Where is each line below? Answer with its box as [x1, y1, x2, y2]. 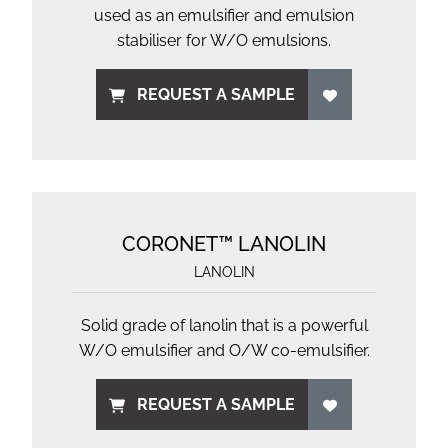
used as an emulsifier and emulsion [94, 6, 354, 25]
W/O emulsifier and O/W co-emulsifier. [78, 341, 370, 360]
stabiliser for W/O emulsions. [117, 31, 331, 50]
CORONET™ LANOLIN [122, 232, 326, 256]
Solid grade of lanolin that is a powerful [80, 316, 368, 335]
